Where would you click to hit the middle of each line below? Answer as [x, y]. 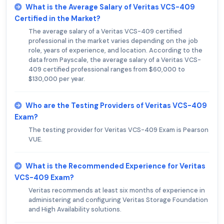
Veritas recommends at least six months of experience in [117, 190]
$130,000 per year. [57, 78]
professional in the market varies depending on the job [113, 40]
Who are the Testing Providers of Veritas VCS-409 [116, 105]
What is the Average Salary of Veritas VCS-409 [110, 7]
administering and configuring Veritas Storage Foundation [118, 199]
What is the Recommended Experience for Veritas [115, 166]
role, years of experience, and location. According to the [115, 50]
